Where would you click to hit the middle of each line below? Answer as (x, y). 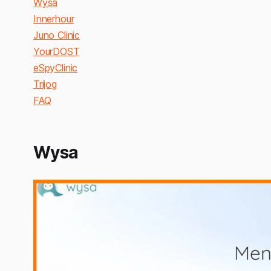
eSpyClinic (56, 68)
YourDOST (57, 52)
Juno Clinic (57, 35)
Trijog (45, 84)
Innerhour (54, 19)
